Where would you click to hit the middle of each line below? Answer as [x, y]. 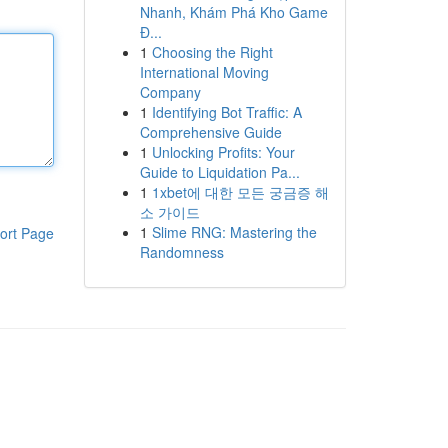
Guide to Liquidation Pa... [219, 172]
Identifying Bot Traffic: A [226, 112]
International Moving [204, 72]
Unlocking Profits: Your [223, 152]
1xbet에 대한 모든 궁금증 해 [240, 192]
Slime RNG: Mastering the [234, 232]
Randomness [181, 252]
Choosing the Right [212, 52]
